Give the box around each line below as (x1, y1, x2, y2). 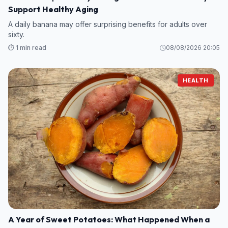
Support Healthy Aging (8, 4, 98, 14)
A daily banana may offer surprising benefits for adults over (8, 19, 207, 28)
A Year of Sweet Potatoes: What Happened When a (8, 214, 210, 225)
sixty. (8, 30, 24, 39)
